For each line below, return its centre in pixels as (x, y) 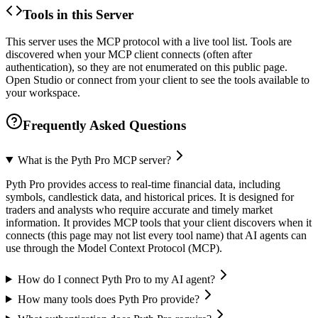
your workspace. (43, 93)
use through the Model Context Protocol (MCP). (114, 248)
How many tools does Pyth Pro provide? (108, 299)
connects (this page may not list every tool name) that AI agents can (156, 235)
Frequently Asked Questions (104, 125)
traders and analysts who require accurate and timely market (139, 209)
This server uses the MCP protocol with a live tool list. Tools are (149, 42)
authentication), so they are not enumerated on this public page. (147, 67)
